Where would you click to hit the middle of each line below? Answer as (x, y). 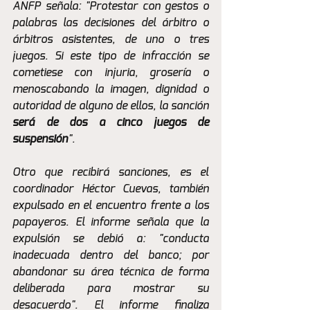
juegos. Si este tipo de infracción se (111, 56)
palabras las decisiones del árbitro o (111, 23)
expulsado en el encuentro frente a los (111, 206)
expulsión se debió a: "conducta (111, 239)
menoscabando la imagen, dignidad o (111, 90)
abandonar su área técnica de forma (111, 272)
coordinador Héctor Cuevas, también (111, 189)
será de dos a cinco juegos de (111, 123)
